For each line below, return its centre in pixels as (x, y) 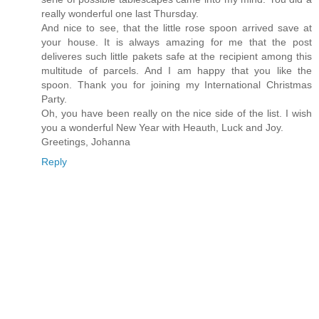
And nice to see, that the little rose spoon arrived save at (177, 28)
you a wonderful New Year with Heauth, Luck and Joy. (162, 128)
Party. (54, 99)
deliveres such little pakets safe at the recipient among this (177, 57)
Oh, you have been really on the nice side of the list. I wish (177, 114)
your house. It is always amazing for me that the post (177, 42)
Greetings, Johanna (86, 142)
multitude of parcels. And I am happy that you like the (177, 71)
